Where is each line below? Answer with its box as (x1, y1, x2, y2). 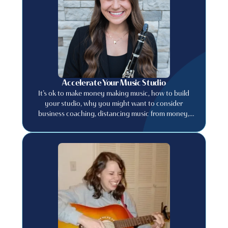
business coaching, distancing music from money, (38, 109, 190, 118)
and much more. (89, 119, 139, 128)
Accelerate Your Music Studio (62, 78, 166, 88)
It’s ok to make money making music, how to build (38, 89, 190, 98)
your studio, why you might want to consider (45, 99, 183, 108)
